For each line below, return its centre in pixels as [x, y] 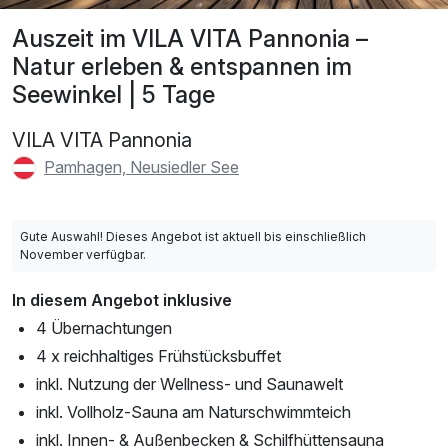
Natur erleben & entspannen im [182, 66]
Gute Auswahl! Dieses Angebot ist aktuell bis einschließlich [193, 237]
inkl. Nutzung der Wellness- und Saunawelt [189, 384]
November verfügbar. [83, 255]
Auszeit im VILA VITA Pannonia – [190, 38]
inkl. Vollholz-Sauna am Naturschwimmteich [193, 412]
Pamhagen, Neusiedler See [141, 166]
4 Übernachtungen [104, 328]
